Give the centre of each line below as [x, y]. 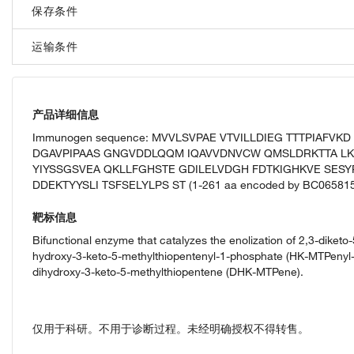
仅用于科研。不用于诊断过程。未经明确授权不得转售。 [171, 329]
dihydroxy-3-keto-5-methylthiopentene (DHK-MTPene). [168, 272]
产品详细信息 [66, 115]
